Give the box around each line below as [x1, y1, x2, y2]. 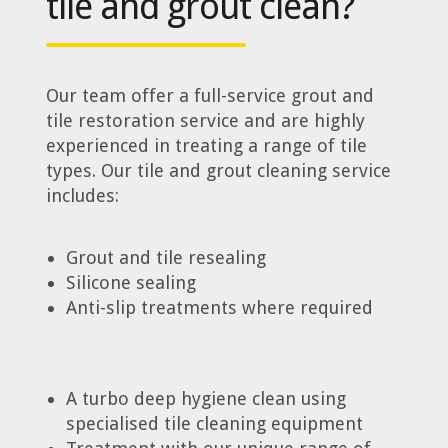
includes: [45, 185, 119, 207]
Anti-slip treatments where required [65, 297, 373, 319]
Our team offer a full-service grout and [45, 85, 374, 107]
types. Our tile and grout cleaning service [45, 160, 391, 182]
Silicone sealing [65, 272, 196, 294]
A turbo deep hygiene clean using [65, 387, 346, 409]
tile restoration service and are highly [45, 110, 365, 132]
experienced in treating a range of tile [45, 135, 367, 157]
